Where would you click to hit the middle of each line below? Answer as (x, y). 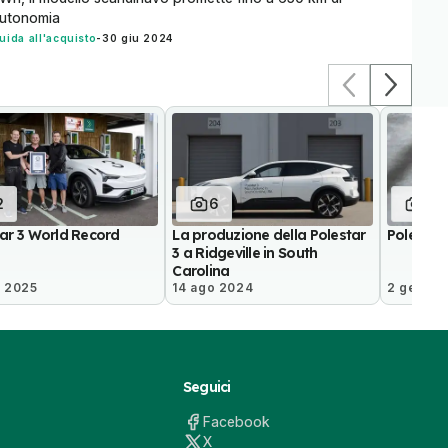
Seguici (206, 386)
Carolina (201, 270)
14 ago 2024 (213, 287)
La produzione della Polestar (269, 234)
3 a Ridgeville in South (245, 252)
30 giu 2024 (138, 38)
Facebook (236, 421)
